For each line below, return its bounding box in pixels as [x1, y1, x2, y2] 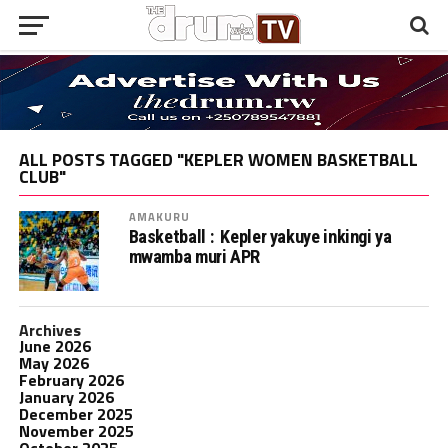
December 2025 [18, 401, 133, 426]
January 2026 [18, 384, 114, 409]
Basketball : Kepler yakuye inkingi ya [128, 225, 392, 247]
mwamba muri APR [128, 245, 261, 267]
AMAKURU [128, 207, 191, 225]
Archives [18, 317, 81, 342]
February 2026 [18, 367, 124, 392]
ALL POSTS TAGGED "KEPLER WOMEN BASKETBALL [18, 145, 418, 173]
